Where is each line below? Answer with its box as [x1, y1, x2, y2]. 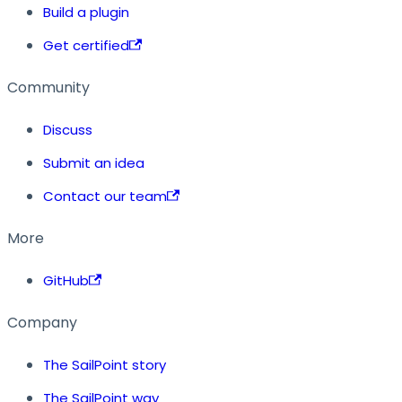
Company [7, 312, 77, 334]
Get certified [43, 36, 129, 56]
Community [7, 77, 90, 99]
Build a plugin [43, 3, 129, 22]
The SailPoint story [43, 355, 166, 375]
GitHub [43, 271, 89, 291]
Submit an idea [43, 153, 144, 173]
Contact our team [43, 187, 167, 206]
